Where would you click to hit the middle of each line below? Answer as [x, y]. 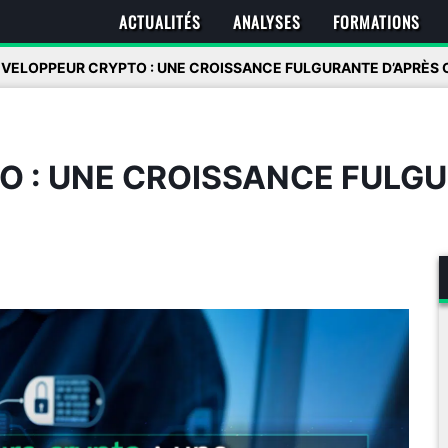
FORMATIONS [377, 21]
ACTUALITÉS [159, 21]
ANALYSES [267, 21]
